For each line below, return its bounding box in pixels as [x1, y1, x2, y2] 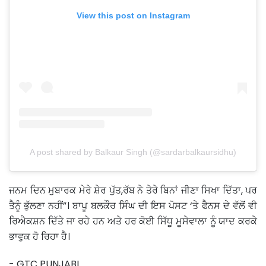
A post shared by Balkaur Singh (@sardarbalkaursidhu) [30, 147, 236, 157]
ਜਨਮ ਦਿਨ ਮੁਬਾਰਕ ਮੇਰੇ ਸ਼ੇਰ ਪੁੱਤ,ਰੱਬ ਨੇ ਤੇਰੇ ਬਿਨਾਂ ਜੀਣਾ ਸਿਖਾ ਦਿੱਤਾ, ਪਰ [9, 183, 257, 198]
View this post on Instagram [76, 10, 190, 20]
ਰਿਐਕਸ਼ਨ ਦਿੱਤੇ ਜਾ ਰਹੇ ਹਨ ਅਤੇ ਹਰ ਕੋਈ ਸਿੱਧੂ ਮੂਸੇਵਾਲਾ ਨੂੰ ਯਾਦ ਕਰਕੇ [9, 214, 257, 229]
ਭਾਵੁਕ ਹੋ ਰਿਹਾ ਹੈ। [9, 230, 72, 244]
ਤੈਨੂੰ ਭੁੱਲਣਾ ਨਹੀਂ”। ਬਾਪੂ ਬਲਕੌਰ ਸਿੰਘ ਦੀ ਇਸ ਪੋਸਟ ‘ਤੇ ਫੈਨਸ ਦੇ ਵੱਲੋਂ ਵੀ [9, 199, 257, 213]
